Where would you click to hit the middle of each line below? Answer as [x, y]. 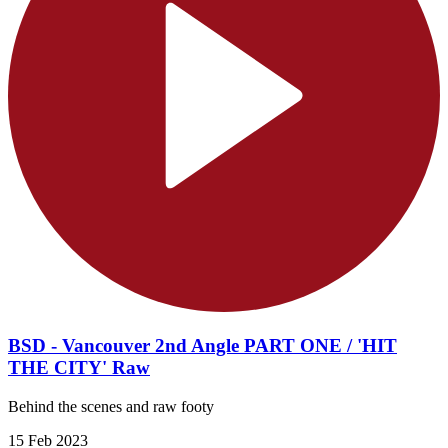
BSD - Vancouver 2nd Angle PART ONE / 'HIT [202, 346]
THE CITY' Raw [79, 368]
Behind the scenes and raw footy [111, 406]
